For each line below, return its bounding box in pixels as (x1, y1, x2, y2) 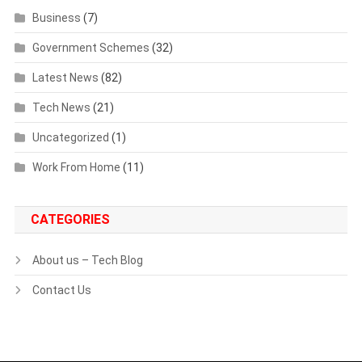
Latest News (32, 70, 99, 84)
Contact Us (32, 283, 91, 297)
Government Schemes (32, 40, 149, 54)
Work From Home (32, 160, 120, 174)
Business (32, 11, 81, 24)
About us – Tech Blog (32, 253, 143, 267)
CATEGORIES (30, 211, 110, 227)
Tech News (32, 100, 90, 114)
